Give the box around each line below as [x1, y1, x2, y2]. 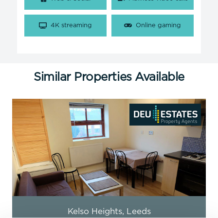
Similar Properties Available [34, 72, 184, 83]
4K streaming [51, 23, 92, 29]
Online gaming [136, 23, 181, 29]
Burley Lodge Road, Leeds [55, 208, 163, 216]
